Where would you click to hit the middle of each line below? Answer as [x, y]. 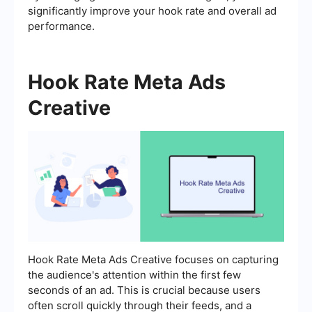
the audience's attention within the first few [134, 275]
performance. [61, 26]
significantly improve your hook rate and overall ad [152, 11]
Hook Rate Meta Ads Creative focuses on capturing [153, 260]
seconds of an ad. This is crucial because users [144, 290]
